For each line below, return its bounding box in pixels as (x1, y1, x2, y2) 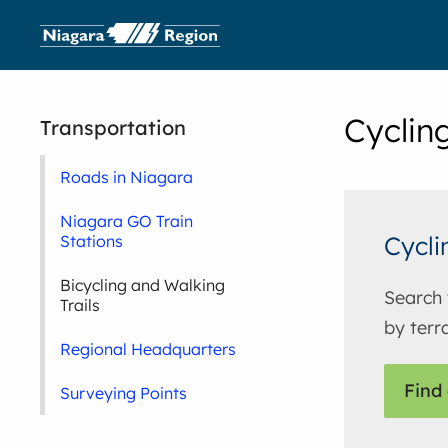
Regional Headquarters (60, 339, 237, 359)
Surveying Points (60, 383, 188, 403)
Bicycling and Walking (60, 275, 226, 295)
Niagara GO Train (60, 211, 194, 231)
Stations (60, 231, 124, 251)
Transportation (40, 115, 187, 140)
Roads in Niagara (60, 167, 194, 187)
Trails (60, 295, 101, 315)
